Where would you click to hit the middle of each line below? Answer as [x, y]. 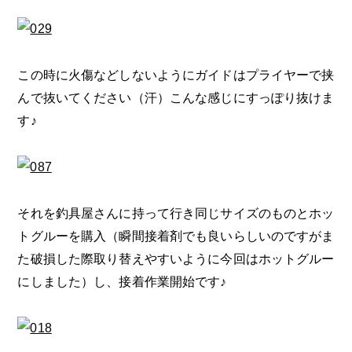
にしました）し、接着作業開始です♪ [122, 281]
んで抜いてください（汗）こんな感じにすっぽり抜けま [176, 97]
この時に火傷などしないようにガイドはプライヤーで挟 [176, 75]
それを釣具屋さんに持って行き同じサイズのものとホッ [176, 213]
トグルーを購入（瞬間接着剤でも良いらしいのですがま [176, 236]
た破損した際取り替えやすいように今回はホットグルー [176, 258]
